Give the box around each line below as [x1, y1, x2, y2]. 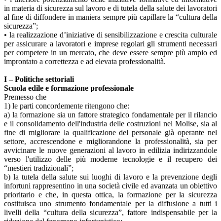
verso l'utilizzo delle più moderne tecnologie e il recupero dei [4, 154, 217, 163]
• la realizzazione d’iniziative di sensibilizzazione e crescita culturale [4, 30, 217, 39]
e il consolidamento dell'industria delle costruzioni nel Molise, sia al [4, 119, 217, 128]
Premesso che [4, 92, 46, 101]
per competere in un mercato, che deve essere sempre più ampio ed [4, 48, 217, 57]
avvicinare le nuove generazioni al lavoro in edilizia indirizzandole [4, 146, 217, 154]
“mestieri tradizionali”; [4, 163, 74, 172]
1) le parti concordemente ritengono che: [4, 101, 129, 110]
